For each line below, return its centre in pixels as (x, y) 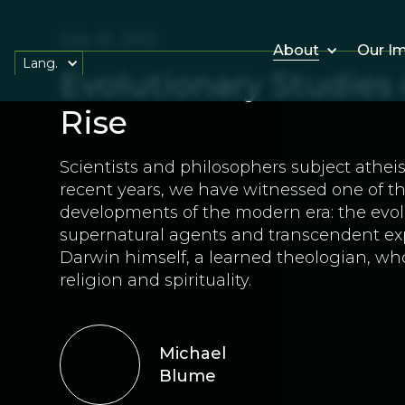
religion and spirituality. (155, 280)
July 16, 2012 (108, 40)
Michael (192, 353)
